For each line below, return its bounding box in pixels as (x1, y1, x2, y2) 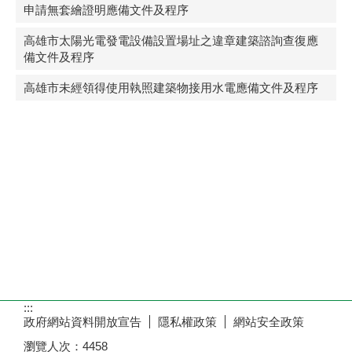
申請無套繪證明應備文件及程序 (24, 3, 189, 16)
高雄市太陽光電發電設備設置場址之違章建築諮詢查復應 (24, 34, 318, 47)
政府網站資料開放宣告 (24, 315, 141, 328)
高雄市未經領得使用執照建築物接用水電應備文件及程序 (24, 81, 318, 94)
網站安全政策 (233, 315, 304, 328)
